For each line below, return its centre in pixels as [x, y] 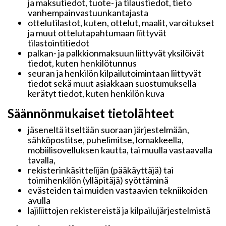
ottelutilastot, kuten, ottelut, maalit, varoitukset [121, 23]
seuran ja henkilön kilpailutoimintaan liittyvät [115, 73]
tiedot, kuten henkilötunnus [82, 63]
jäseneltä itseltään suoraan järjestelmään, [108, 130]
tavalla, [42, 160]
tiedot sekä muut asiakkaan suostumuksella [112, 83]
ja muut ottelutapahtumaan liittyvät [97, 33]
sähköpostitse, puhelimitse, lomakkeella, [106, 140]
